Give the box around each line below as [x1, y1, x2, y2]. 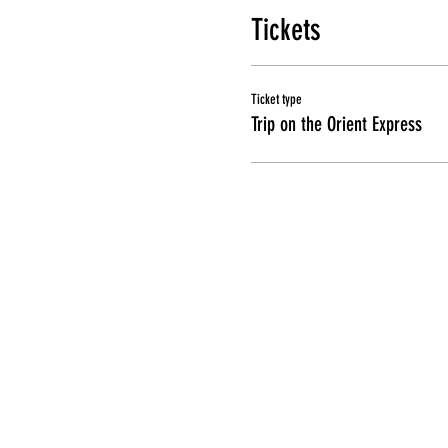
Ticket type [250, 91, 302, 108]
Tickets [250, 12, 321, 48]
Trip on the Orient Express [250, 112, 422, 136]
